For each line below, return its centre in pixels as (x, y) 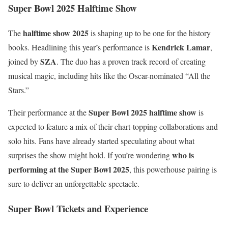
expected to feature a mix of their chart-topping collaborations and (113, 127)
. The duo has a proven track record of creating (131, 62)
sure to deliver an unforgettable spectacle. (74, 184)
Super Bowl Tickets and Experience (78, 208)
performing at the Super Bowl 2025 (69, 169)
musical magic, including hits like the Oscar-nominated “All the (109, 76)
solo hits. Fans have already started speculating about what (101, 141)
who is (183, 155)
